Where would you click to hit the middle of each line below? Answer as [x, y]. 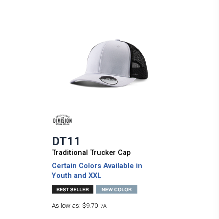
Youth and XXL [76, 176]
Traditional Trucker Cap [91, 153]
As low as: [67, 206]
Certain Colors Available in [97, 166]
